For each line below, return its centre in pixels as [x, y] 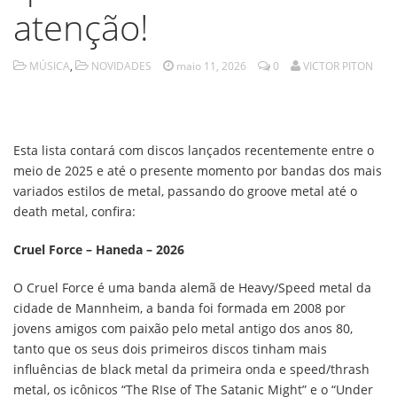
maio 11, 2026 [211, 66]
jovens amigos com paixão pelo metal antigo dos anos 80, [183, 328]
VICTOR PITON [338, 66]
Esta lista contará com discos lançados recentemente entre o [194, 150]
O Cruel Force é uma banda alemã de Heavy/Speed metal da [192, 288]
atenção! [81, 27]
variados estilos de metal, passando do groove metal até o [185, 191]
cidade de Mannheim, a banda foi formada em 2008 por [179, 308]
